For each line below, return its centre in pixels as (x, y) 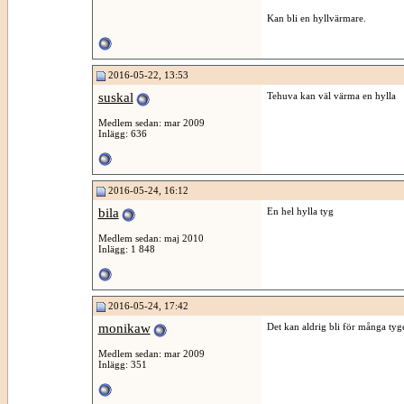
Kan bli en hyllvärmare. (316, 18)
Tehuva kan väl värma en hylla (331, 96)
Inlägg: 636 (122, 133)
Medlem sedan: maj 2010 (151, 238)
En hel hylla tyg (300, 211)
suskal (115, 97)
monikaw (124, 328)
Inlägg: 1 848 (126, 248)
